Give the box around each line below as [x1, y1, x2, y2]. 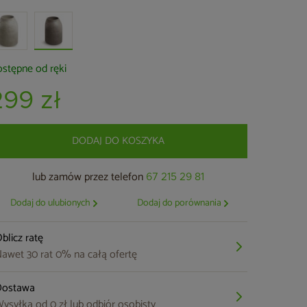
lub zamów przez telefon [32, 168, 147, 186]
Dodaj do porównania [137, 195, 222, 211]
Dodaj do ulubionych [10, 195, 90, 211]
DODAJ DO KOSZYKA [72, 132, 165, 149]
